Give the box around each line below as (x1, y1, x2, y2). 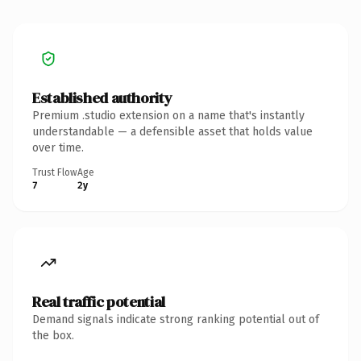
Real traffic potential (32, 291, 165, 312)
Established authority (32, 87, 172, 108)
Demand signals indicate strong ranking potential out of (32, 312, 319, 326)
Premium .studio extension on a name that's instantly (32, 108, 305, 122)
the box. (32, 328, 74, 342)
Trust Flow (32, 166, 77, 178)
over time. (32, 140, 84, 155)
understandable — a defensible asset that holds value (32, 124, 313, 139)
